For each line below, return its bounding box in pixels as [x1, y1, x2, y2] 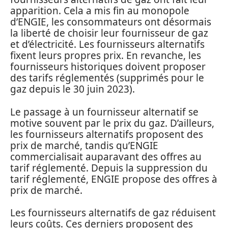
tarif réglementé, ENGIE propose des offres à [10, 172, 217, 186]
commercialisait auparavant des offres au [10, 150, 202, 163]
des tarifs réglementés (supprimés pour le [10, 71, 204, 85]
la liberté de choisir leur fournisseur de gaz [10, 26, 208, 40]
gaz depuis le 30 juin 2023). [10, 82, 135, 96]
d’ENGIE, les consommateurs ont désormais [10, 15, 211, 29]
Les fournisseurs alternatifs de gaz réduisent [10, 206, 216, 220]
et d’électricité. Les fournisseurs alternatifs [10, 38, 205, 51]
